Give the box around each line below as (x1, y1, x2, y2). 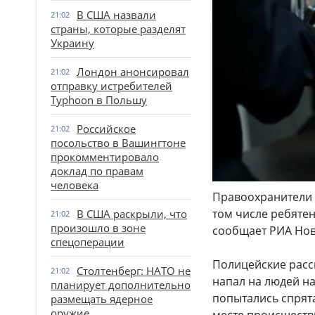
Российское (77, 122, 136, 136)
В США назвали (77, 8, 156, 22)
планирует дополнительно (51, 278, 191, 292)
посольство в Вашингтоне (51, 136, 186, 150)
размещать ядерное (51, 292, 153, 306)
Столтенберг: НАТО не (77, 264, 191, 278)
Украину (51, 36, 94, 50)
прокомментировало (51, 150, 159, 164)
